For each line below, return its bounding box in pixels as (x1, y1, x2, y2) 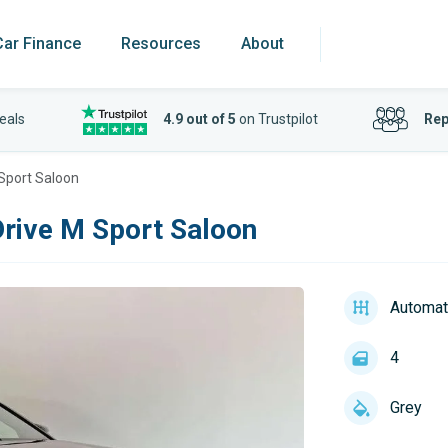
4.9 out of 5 (162, 111, 236, 127)
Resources (121, 34, 201, 53)
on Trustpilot (235, 111, 318, 127)
